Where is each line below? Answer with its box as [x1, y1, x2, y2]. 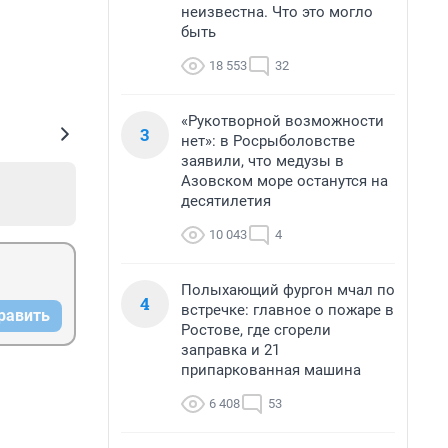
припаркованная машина [181, 361, 361, 379]
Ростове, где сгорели [181, 321, 331, 339]
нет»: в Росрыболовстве [181, 132, 355, 150]
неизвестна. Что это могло [181, 3, 373, 21]
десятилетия [181, 192, 271, 210]
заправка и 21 [181, 341, 280, 359]
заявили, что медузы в [181, 152, 344, 170]
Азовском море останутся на [181, 172, 388, 190]
